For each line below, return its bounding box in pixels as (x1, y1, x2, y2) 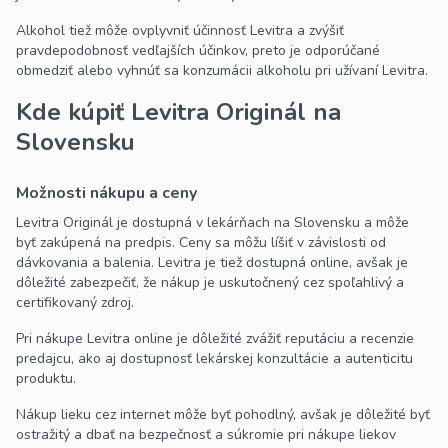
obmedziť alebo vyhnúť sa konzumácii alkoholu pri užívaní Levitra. (16, 61, 428, 81)
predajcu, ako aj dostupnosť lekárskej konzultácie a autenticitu (16, 349, 413, 369)
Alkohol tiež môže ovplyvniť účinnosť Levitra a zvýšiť (16, 21, 344, 41)
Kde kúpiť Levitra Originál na (16, 96, 341, 129)
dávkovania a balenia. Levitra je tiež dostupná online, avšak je (16, 253, 408, 273)
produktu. (16, 369, 76, 389)
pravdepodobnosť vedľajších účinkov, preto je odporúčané (16, 41, 380, 61)
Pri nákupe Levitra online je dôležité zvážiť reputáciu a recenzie (16, 329, 414, 349)
